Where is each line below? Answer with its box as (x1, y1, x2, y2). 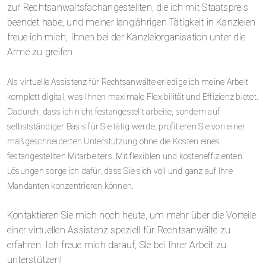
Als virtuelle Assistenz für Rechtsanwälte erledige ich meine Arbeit (7, 77, 249, 87)
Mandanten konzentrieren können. (7, 180, 134, 191)
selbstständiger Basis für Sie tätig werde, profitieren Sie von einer (7, 121, 246, 131)
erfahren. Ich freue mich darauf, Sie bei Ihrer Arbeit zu (7, 239, 227, 251)
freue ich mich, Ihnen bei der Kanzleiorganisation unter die (7, 31, 246, 43)
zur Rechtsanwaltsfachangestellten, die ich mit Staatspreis (7, 1, 248, 13)
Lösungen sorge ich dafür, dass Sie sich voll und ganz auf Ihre (7, 166, 233, 176)
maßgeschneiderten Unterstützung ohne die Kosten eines (7, 136, 220, 146)
